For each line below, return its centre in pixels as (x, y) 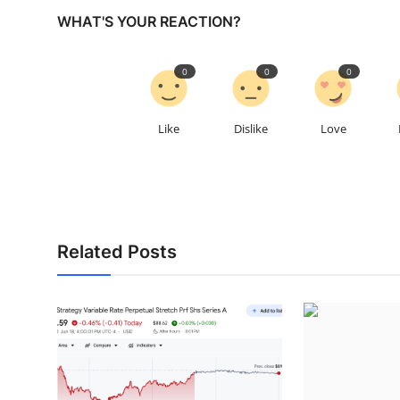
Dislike (251, 129)
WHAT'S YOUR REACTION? (149, 22)
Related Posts (117, 252)
